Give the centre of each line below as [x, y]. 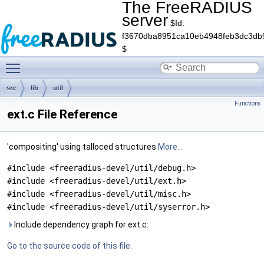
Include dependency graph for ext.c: [80, 225]
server [145, 20]
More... [170, 147]
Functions [248, 103]
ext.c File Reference [62, 114]
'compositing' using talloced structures [82, 147]
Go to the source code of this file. [70, 246]
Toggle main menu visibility [77, 62]
